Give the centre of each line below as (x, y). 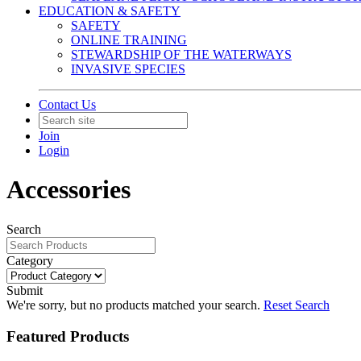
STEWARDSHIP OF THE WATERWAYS (181, 54)
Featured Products (68, 336)
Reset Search (297, 305)
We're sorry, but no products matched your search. (133, 305)
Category (30, 260)
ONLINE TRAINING (129, 40)
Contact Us (67, 104)
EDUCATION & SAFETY (110, 11)
